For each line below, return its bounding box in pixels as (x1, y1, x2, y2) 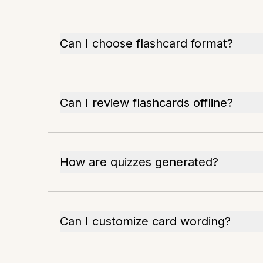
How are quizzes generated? (60, 155, 218, 169)
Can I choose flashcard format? (60, 36, 233, 50)
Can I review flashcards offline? (60, 96, 233, 110)
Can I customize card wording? (60, 214, 231, 228)
